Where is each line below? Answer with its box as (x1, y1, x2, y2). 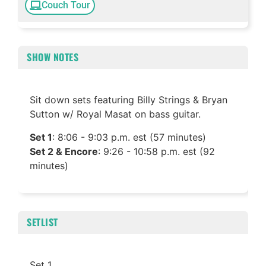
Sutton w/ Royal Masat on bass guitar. (30, 108, 201, 121)
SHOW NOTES (27, 50, 78, 65)
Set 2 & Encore (30, 145, 98, 157)
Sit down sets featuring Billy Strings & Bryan (30, 94, 227, 106)
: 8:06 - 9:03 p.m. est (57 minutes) (52, 131, 206, 143)
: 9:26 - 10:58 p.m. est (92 (98, 145, 215, 157)
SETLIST (27, 215, 58, 230)
